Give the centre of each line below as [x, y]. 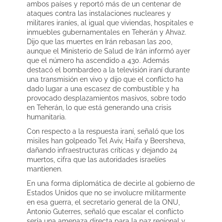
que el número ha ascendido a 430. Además [98, 60]
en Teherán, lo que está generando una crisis [99, 107]
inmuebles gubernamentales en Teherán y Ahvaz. [107, 32]
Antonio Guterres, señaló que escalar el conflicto [105, 211]
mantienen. [45, 169]
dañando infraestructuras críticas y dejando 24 [102, 150]
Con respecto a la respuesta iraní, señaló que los [106, 131]
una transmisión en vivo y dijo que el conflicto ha [105, 79]
